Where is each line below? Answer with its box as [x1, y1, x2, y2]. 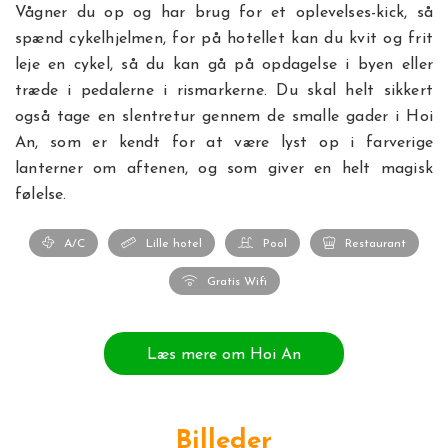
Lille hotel [146, 238, 202, 250]
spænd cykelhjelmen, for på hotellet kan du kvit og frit [15, 31, 433, 47]
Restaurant [345, 238, 406, 250]
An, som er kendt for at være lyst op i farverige [15, 135, 433, 151]
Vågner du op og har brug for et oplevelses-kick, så [15, 5, 433, 21]
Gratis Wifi [206, 276, 267, 288]
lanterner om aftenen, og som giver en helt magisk [15, 161, 433, 177]
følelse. [15, 187, 67, 203]
